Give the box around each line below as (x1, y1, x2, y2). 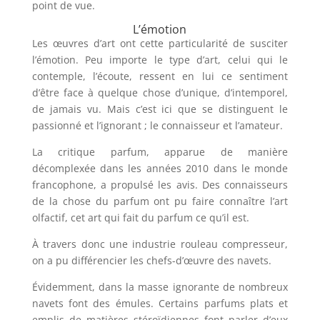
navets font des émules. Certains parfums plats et (31, 296, 289, 311)
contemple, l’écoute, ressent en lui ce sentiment (31, 69, 289, 84)
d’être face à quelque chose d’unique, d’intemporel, (31, 86, 289, 100)
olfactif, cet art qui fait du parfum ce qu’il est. (31, 211, 249, 225)
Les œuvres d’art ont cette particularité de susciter (31, 36, 289, 51)
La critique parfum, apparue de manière (31, 145, 289, 159)
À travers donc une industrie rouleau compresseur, (31, 237, 289, 251)
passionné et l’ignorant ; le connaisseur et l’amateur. (31, 119, 283, 133)
